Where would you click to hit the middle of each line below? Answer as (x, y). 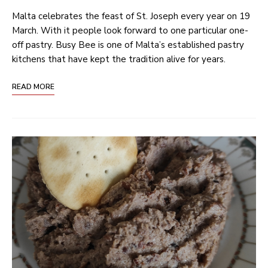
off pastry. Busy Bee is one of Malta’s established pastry (128, 45)
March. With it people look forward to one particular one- (130, 30)
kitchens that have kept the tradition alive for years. (119, 59)
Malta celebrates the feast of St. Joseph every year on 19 (131, 16)
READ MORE (33, 86)
